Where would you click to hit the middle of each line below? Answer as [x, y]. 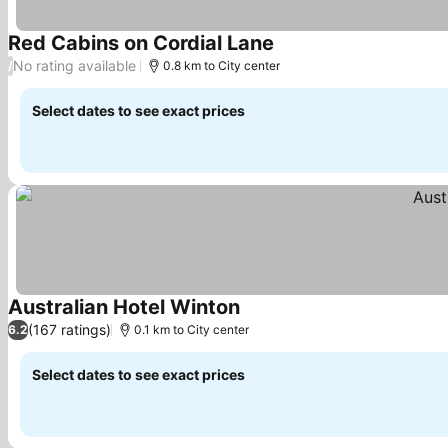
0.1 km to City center [191, 329]
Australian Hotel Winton [124, 306]
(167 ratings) [69, 330]
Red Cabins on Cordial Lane [141, 42]
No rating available [74, 66]
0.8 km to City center [221, 65]
